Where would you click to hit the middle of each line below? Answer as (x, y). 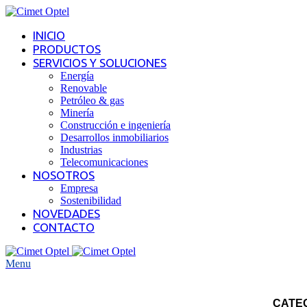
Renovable (84, 88)
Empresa (79, 188)
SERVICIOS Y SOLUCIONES (100, 63)
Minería (77, 113)
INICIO (49, 35)
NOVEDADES (66, 213)
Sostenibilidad (91, 200)
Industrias (81, 150)
